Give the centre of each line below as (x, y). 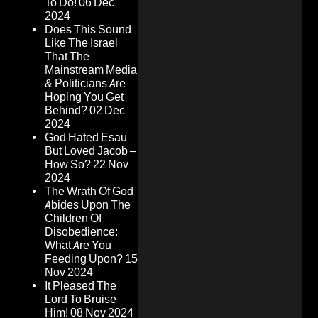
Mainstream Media (91, 70)
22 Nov (111, 165)
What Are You (78, 246)
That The (67, 57)
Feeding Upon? (84, 259)
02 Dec (107, 111)
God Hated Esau (86, 138)
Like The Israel (81, 43)
